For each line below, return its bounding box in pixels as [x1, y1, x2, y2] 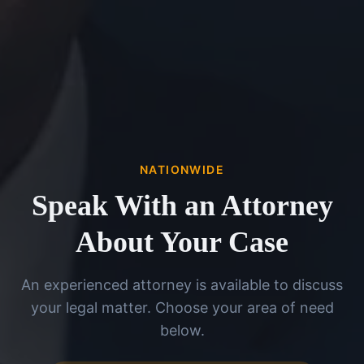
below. [159, 322, 205, 340]
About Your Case [76, 226, 288, 259]
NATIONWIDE [140, 162, 224, 177]
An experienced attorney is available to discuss [21, 276, 343, 294]
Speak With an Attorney [31, 189, 333, 223]
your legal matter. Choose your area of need [30, 299, 334, 317]
